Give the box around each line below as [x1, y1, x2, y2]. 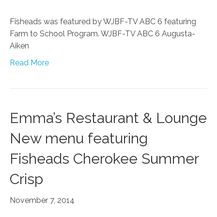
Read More [10, 58, 49, 68]
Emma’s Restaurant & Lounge [10, 109, 207, 127]
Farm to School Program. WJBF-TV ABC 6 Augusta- [10, 29, 195, 39]
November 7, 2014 [10, 196, 75, 205]
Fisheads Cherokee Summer [10, 150, 199, 168]
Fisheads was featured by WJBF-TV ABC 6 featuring [10, 17, 196, 27]
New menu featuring [10, 130, 148, 147]
